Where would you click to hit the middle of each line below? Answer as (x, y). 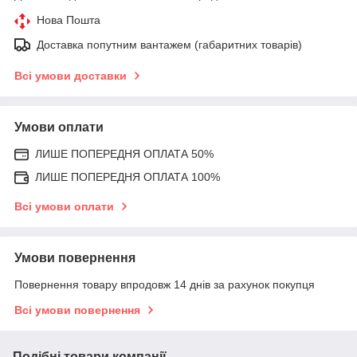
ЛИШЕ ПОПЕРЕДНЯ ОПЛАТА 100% (127, 177)
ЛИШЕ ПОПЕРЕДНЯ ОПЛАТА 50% (124, 153)
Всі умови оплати (64, 206)
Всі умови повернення (77, 310)
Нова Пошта (69, 20)
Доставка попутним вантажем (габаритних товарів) (169, 44)
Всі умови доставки (71, 75)
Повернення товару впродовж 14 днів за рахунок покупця (165, 284)
